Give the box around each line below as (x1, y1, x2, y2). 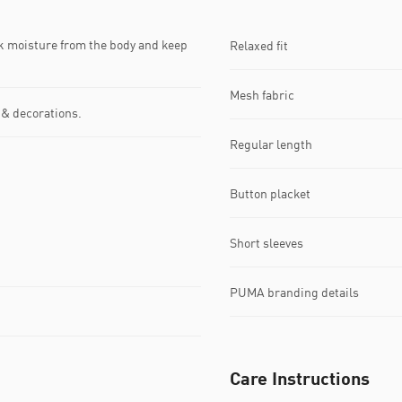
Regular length (230, 135, 312, 152)
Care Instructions (230, 367, 370, 389)
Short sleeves (230, 234, 303, 250)
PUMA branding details (230, 284, 359, 300)
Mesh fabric (230, 86, 294, 102)
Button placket (230, 185, 310, 201)
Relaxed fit (230, 37, 288, 53)
